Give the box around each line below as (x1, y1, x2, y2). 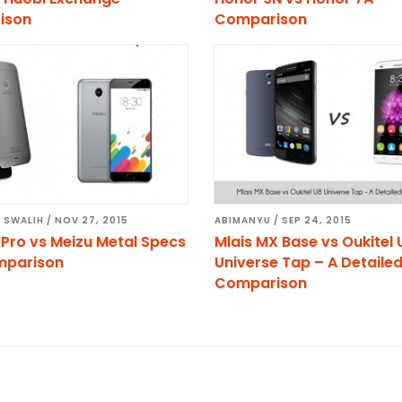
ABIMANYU (214, 214, 272, 228)
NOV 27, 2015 (54, 214, 128, 228)
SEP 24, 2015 (282, 214, 353, 228)
